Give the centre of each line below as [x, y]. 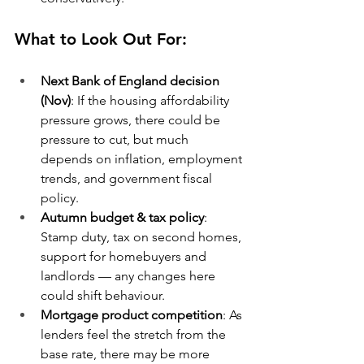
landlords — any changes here [130, 276]
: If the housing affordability [152, 100]
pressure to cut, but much [116, 139]
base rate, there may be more [127, 354]
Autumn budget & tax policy [122, 217]
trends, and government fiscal [128, 178]
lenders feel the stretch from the [135, 334]
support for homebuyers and [125, 256]
